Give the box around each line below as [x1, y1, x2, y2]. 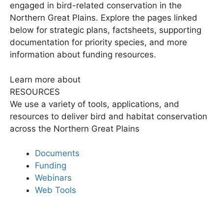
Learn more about [10, 74, 81, 84]
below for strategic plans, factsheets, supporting [10, 25, 201, 35]
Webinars [35, 173, 72, 183]
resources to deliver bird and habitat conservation [10, 111, 207, 121]
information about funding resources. [10, 50, 156, 59]
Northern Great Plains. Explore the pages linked [10, 13, 197, 23]
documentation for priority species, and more [10, 37, 187, 47]
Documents [35, 148, 80, 158]
